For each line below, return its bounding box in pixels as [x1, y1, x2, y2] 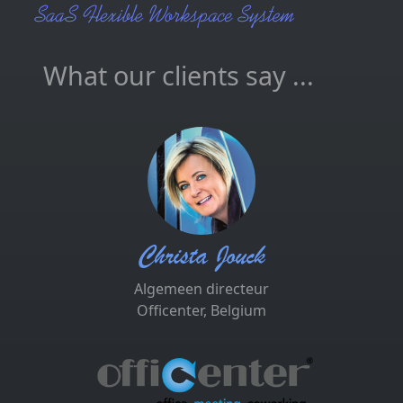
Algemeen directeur [133, 279, 269, 299]
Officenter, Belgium [136, 300, 266, 320]
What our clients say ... [43, 58, 314, 93]
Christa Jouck [137, 238, 265, 273]
